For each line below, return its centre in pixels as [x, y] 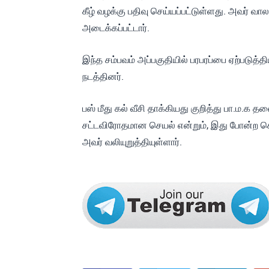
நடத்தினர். [103, 77]
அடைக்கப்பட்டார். [116, 28]
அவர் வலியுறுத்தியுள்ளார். [132, 142]
